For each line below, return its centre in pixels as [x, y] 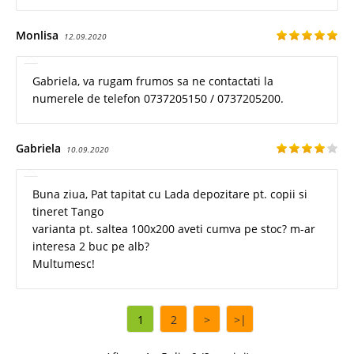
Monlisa [37, 35]
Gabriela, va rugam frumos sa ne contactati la [153, 81]
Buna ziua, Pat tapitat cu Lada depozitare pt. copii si [170, 194]
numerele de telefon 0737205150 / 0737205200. [158, 98]
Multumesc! [64, 263]
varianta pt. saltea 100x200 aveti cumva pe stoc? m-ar [174, 228]
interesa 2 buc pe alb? [91, 246]
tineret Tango [68, 211]
